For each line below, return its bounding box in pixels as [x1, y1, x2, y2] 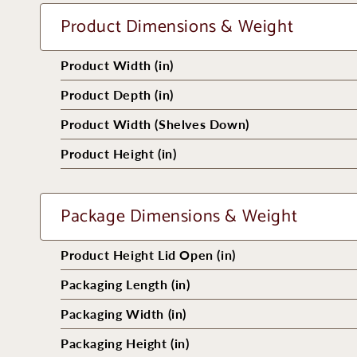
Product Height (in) [61, 146, 177, 161]
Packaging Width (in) [61, 306, 186, 321]
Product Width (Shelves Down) [61, 116, 249, 131]
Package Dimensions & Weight [61, 202, 298, 231]
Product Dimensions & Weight [61, 13, 294, 41]
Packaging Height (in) [61, 335, 190, 351]
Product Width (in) [61, 57, 174, 73]
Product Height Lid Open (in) [61, 247, 236, 262]
